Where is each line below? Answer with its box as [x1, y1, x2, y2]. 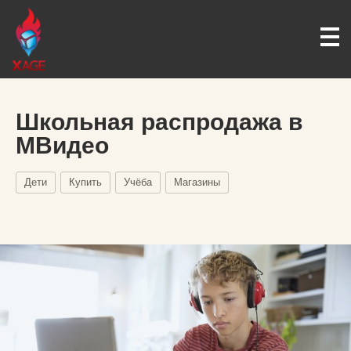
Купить [69, 176, 102, 188]
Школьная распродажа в [16, 109, 302, 135]
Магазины [174, 176, 220, 188]
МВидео [16, 132, 109, 158]
